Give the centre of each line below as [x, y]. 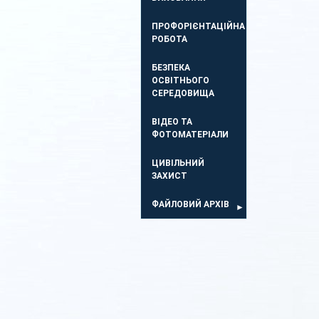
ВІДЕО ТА [172, 122]
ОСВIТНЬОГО [181, 80]
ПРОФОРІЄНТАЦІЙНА [198, 26]
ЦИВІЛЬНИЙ [178, 163]
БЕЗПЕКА [171, 68]
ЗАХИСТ [169, 176]
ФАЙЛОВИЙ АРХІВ [190, 204]
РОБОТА [169, 39]
